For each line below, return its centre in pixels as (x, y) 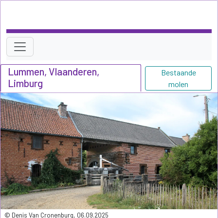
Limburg (25, 83)
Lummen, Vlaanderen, (54, 71)
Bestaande (178, 72)
